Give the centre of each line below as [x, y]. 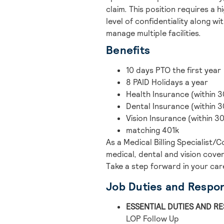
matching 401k [152, 130]
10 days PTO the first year [173, 70]
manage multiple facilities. [153, 33]
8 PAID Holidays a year [167, 82]
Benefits [128, 50]
